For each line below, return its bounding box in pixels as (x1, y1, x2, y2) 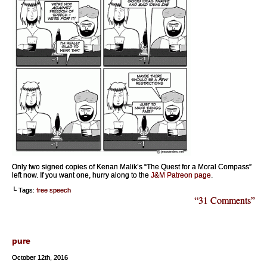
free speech (36, 187, 71, 194)
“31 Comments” (194, 194, 255, 207)
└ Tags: (12, 187, 36, 194)
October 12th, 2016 (12, 254, 68, 262)
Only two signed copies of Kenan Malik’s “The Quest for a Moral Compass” (12, 163, 252, 172)
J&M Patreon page (151, 171, 211, 180)
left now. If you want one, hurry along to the (12, 171, 151, 180)
